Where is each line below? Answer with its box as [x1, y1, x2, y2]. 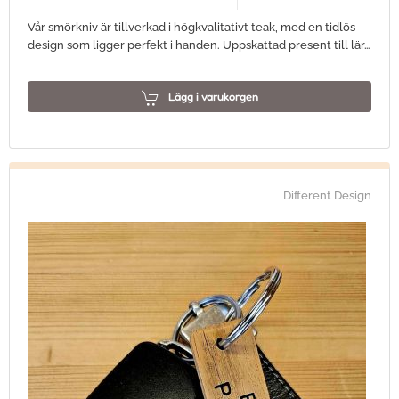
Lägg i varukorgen [167, 89, 258, 103]
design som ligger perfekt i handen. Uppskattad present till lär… [28, 38, 370, 52]
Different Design [283, 189, 371, 202]
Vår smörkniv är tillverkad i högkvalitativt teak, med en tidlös [28, 20, 355, 34]
